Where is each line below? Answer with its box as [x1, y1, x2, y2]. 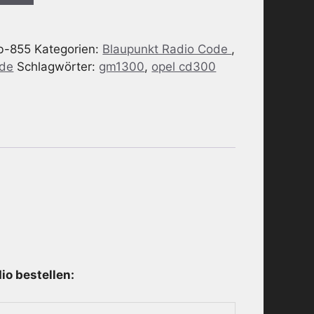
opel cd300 [151, 60, 217, 74]
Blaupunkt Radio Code [102, 42, 232, 56]
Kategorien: [34, 42, 103, 56]
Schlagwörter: [17, 60, 100, 74]
